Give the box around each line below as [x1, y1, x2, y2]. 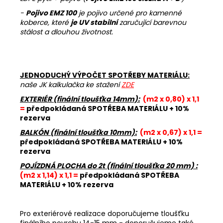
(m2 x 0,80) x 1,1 [143, 94, 199, 104]
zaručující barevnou [117, 17, 186, 27]
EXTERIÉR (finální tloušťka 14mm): [20, 94, 140, 104]
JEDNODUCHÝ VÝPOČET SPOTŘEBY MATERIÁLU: [20, 70, 190, 80]
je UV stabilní [71, 17, 117, 27]
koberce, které [20, 17, 71, 27]
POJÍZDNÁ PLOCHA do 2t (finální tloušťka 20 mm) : [20, 160, 198, 171]
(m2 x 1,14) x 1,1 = [20, 170, 78, 180]
